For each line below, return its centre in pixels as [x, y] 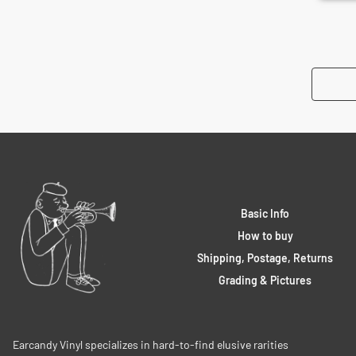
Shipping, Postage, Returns [265, 257]
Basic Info [265, 213]
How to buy [265, 235]
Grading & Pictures [265, 280]
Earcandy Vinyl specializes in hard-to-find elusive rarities [151, 344]
